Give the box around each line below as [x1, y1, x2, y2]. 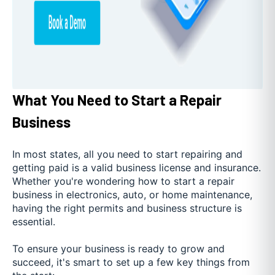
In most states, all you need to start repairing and [12, 147, 242, 160]
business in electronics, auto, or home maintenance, [12, 188, 252, 201]
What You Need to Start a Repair [12, 91, 222, 109]
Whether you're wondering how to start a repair [12, 174, 234, 187]
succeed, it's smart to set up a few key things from [12, 256, 250, 269]
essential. [12, 215, 55, 228]
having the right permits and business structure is [12, 201, 242, 214]
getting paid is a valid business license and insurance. [12, 161, 261, 174]
